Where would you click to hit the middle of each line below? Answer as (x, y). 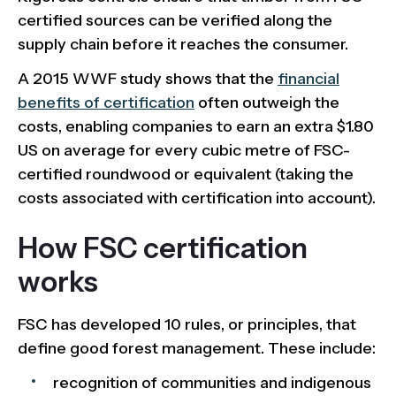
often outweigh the (267, 102)
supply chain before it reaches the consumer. (183, 44)
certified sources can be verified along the (175, 20)
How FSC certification (163, 247)
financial (308, 78)
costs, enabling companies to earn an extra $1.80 (196, 126)
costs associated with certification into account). (197, 198)
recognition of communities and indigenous (212, 382)
